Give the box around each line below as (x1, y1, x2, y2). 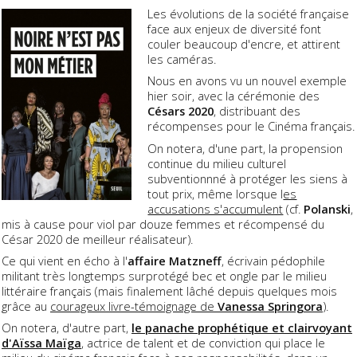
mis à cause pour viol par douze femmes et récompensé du (2, 215, 324, 232)
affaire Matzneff (127, 252, 222, 269)
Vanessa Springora (218, 297, 323, 314)
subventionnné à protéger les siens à (147, 170, 348, 186)
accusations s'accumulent (147, 200, 284, 217)
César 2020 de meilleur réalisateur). (2, 230, 193, 247)
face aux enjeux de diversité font (147, 21, 322, 37)
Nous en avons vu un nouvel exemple (147, 73, 347, 89)
